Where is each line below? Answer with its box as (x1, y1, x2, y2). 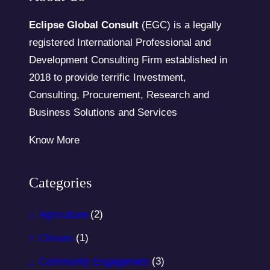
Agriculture (39, 209, 87, 220)
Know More (29, 134, 80, 146)
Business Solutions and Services (29, 107, 177, 118)
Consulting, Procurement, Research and (29, 89, 209, 101)
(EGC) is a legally (142, 19, 222, 31)
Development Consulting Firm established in (29, 54, 227, 66)
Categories (29, 175, 92, 190)
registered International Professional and (29, 37, 211, 48)
